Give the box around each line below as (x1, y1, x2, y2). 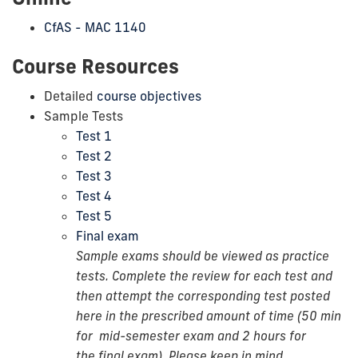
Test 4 (76, 187, 112, 204)
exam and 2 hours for (180, 327, 306, 344)
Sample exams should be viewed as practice (76, 247, 329, 264)
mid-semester (99, 327, 180, 344)
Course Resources (12, 54, 179, 78)
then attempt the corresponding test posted (76, 287, 330, 304)
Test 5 (76, 207, 112, 224)
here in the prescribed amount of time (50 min (76, 307, 341, 324)
